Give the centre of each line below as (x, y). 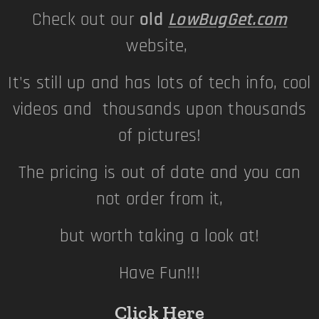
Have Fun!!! (159, 273)
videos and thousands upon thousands (159, 110)
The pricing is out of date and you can (159, 173)
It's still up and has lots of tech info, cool (159, 83)
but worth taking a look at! (159, 236)
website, (159, 46)
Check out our (86, 20)
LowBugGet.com (228, 20)
